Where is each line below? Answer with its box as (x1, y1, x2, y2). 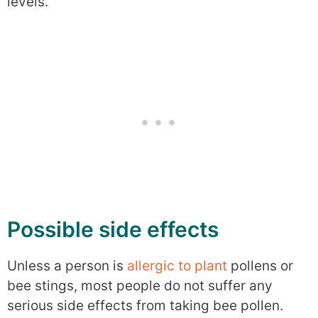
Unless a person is (7, 258, 127, 274)
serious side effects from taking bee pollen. (7, 297, 283, 314)
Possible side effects (7, 216, 219, 242)
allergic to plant (127, 258, 227, 274)
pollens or (227, 258, 293, 274)
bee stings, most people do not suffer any (7, 278, 273, 294)
